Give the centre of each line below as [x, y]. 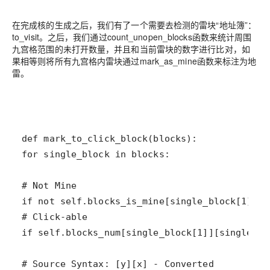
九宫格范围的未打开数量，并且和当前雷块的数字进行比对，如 [131, 49]
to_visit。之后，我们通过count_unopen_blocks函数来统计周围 [132, 37]
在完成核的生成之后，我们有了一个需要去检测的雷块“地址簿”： [134, 25]
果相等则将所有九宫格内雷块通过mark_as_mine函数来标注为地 [134, 61]
